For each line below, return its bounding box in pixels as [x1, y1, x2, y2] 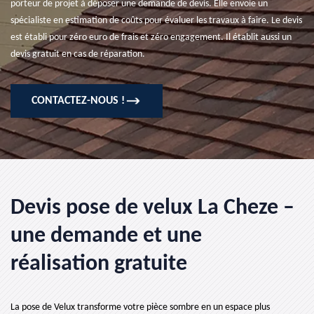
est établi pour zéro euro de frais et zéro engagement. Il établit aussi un [11, 32, 292, 43]
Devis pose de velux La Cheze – [11, 197, 294, 219]
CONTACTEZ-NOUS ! [32, 95, 125, 107]
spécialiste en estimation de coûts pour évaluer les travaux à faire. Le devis [11, 15, 302, 26]
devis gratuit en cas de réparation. [11, 49, 145, 60]
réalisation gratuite [11, 253, 187, 275]
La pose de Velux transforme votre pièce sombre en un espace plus [11, 302, 270, 313]
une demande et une [11, 225, 202, 247]
